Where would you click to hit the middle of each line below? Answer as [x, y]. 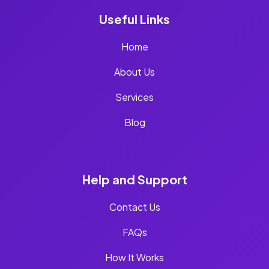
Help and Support [134, 180]
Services [134, 97]
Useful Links [134, 19]
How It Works [134, 258]
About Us [134, 72]
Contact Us [134, 207]
